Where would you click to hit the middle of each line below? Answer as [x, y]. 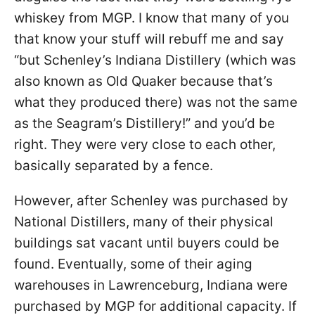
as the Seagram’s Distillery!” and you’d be [144, 123]
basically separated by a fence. [114, 165]
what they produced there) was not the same [156, 102]
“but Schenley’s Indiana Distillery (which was [155, 60]
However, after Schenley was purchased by [151, 200]
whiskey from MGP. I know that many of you [152, 18]
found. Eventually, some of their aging [133, 264]
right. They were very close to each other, [145, 144]
